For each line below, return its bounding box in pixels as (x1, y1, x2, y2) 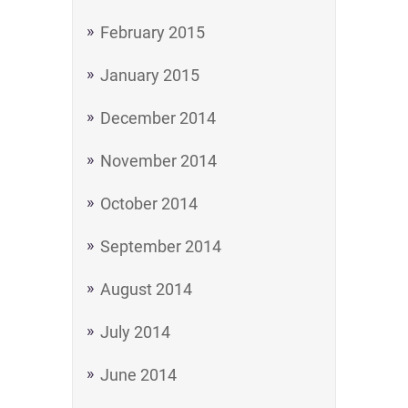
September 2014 (100, 237, 221, 256)
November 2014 (100, 151, 217, 170)
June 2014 (100, 365, 177, 384)
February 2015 (100, 23, 205, 42)
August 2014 (100, 280, 192, 299)
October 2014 (100, 194, 198, 213)
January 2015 (100, 66, 199, 85)
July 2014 (100, 322, 170, 342)
